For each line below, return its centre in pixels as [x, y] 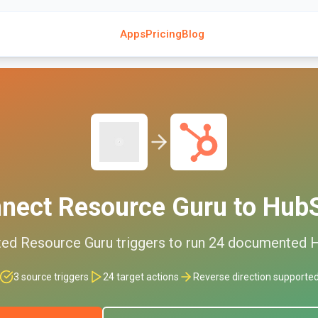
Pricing [164, 34]
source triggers [54, 277]
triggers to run [159, 243]
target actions [146, 277]
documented [267, 243]
